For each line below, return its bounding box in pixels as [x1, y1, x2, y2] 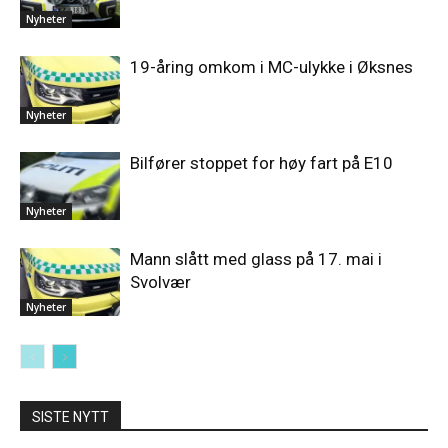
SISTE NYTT [32, 408, 109, 425]
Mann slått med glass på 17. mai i [130, 248, 382, 269]
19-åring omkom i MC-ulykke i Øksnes [130, 56, 413, 77]
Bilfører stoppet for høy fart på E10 [130, 152, 393, 173]
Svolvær [130, 271, 191, 292]
